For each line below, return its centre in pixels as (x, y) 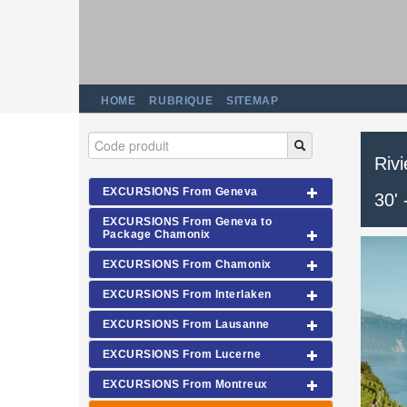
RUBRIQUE (181, 101)
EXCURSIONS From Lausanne (186, 324)
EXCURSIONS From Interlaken (187, 294)
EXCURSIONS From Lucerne (182, 354)
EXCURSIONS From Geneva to (187, 222)
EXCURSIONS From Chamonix (187, 264)
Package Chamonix (157, 234)
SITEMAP (253, 101)
